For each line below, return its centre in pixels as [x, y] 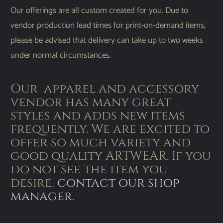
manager [42, 197]
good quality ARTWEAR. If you [111, 156]
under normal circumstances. [61, 56]
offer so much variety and [101, 143]
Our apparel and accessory [105, 89]
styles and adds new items [98, 116]
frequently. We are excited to [110, 129]
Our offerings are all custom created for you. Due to [100, 11]
